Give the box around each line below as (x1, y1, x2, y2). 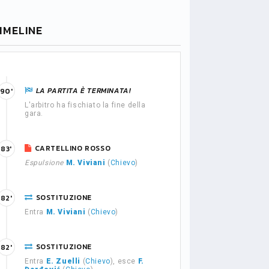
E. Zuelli (46, 257, 81, 265)
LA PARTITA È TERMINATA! (35, 85, 131, 96)
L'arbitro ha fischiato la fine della (25, 101, 146, 109)
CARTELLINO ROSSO (34, 143, 111, 154)
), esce (110, 257, 138, 265)
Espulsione (25, 159, 64, 167)
